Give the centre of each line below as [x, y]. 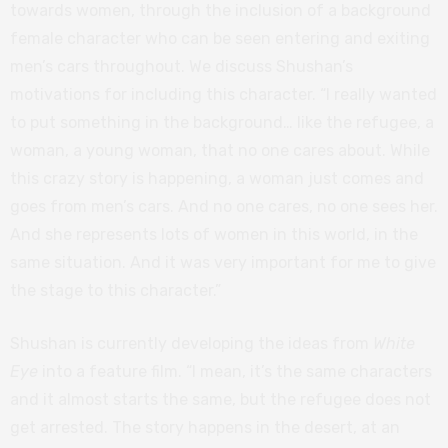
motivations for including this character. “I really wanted [223, 94]
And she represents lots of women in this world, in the [214, 234]
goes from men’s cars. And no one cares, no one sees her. [224, 206]
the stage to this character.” [115, 290]
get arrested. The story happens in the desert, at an [205, 427]
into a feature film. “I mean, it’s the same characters [235, 371]
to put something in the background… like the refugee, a [222, 122]
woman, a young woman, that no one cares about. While [220, 150]
